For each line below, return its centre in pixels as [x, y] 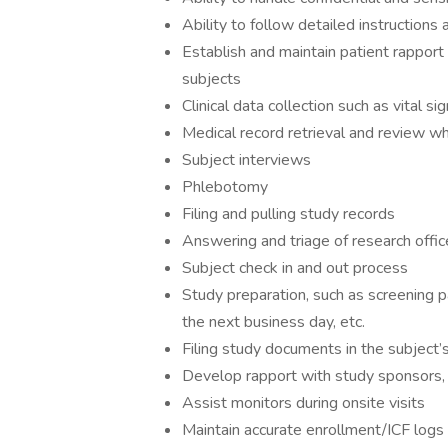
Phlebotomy [225, 187]
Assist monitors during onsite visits [303, 403]
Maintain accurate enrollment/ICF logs [313, 430]
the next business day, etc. [273, 322]
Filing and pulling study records [288, 214]
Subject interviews [246, 160]
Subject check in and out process [295, 268]
